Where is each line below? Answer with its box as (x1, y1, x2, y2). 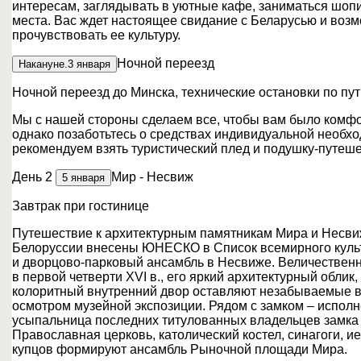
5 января (62, 172, 105, 184)
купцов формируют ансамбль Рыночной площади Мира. (12, 342, 347, 356)
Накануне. (19, 58, 68, 70)
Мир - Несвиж (111, 170, 193, 184)
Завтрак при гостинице (12, 199, 149, 213)
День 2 (12, 170, 56, 184)
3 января (68, 58, 110, 70)
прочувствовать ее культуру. (12, 28, 180, 42)
